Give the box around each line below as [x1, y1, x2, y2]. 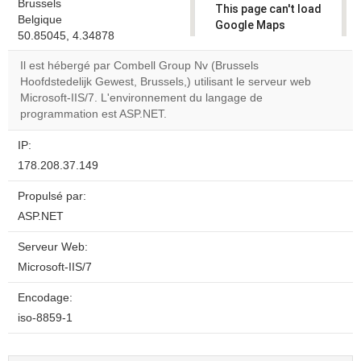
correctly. [215, 35, 268, 48]
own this [226, 84, 266, 95]
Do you [226, 70, 257, 81]
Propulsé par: [18, 190, 86, 202]
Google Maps [215, 19, 285, 31]
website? [226, 98, 268, 109]
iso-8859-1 [18, 312, 73, 324]
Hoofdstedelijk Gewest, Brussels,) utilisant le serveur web [20, 76, 311, 88]
